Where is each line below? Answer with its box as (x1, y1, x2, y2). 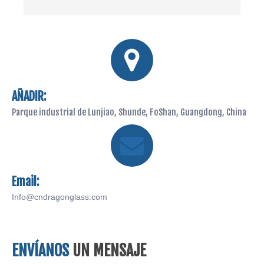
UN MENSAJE (72, 241, 146, 260)
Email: (12, 174, 39, 189)
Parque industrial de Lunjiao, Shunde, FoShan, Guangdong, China (12, 107, 246, 118)
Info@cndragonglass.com (12, 192, 107, 202)
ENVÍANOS (12, 241, 69, 260)
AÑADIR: (12, 89, 46, 104)
